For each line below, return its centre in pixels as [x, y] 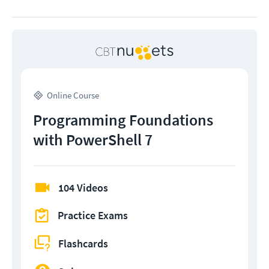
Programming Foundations [123, 120]
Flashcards [83, 243]
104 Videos [83, 188]
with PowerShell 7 [93, 140]
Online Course [73, 95]
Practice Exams [93, 216]
